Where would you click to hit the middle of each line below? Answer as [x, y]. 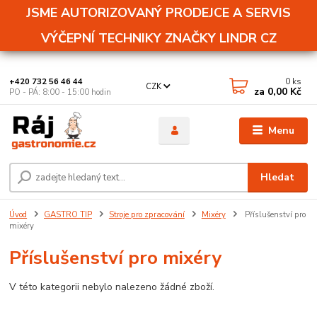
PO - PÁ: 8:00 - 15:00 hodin [60, 92]
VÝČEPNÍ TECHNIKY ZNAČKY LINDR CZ [158, 38]
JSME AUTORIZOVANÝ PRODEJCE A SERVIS [158, 13]
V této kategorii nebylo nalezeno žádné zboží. [112, 287]
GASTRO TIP [68, 215]
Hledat [278, 178]
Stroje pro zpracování [146, 215]
